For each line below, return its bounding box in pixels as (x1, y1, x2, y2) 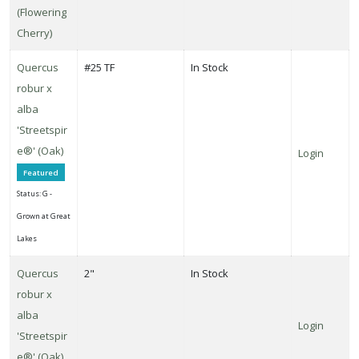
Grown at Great (17, 210, 71, 221)
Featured (23, 167, 58, 178)
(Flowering (17, 4, 67, 19)
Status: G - (17, 188, 52, 199)
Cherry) (17, 25, 52, 40)
